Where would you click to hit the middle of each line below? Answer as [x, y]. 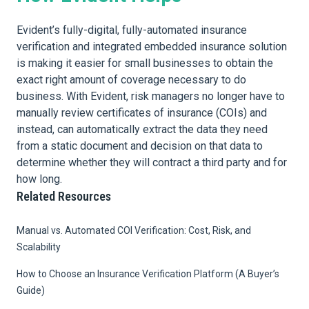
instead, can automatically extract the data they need [142, 130]
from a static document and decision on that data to [140, 146]
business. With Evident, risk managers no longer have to [151, 97]
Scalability [39, 247]
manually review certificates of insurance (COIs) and [142, 113]
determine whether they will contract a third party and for [152, 163]
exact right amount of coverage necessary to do [131, 80]
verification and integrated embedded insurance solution [152, 47]
